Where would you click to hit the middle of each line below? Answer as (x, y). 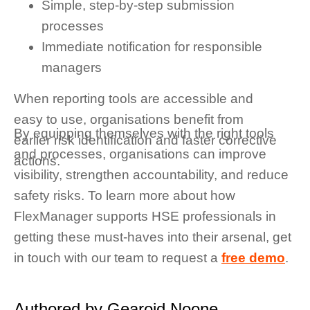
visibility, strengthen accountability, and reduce (151, 175)
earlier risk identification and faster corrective (145, 140)
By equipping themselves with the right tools (144, 134)
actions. (37, 161)
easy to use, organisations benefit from (129, 120)
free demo (253, 258)
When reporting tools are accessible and (134, 99)
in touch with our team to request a (118, 258)
